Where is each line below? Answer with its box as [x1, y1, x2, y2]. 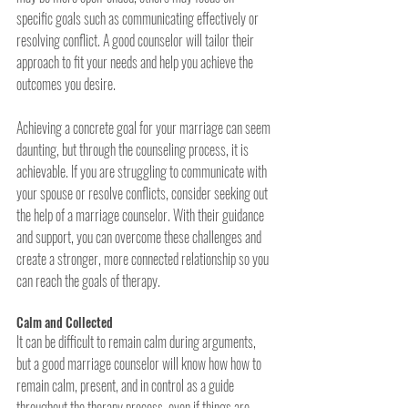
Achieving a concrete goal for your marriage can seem [16, 116, 273, 138]
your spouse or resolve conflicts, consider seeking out [16, 181, 270, 204]
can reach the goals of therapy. [16, 269, 160, 291]
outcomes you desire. [16, 72, 116, 95]
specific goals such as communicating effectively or [16, 6, 261, 29]
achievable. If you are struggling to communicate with [16, 159, 270, 182]
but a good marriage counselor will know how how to [16, 352, 264, 374]
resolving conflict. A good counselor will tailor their [16, 28, 257, 51]
